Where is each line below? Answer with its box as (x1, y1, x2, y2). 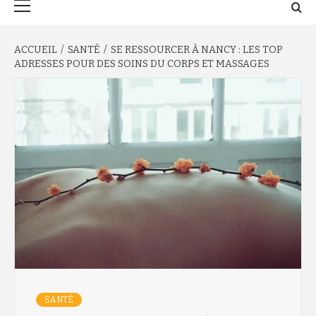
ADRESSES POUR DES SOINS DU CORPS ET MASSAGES (14, 58, 269, 70)
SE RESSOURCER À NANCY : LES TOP (111, 44, 283, 56)
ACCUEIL (14, 44, 57, 56)
